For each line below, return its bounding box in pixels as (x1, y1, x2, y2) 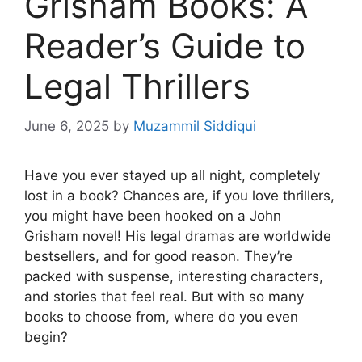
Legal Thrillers (24, 65, 250, 107)
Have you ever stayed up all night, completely (24, 166, 320, 183)
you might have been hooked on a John (24, 207, 281, 224)
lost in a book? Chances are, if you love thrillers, (24, 187, 335, 204)
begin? (24, 328, 68, 345)
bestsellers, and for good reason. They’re (24, 247, 293, 264)
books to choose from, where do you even (24, 308, 298, 325)
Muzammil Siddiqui (133, 117, 256, 134)
